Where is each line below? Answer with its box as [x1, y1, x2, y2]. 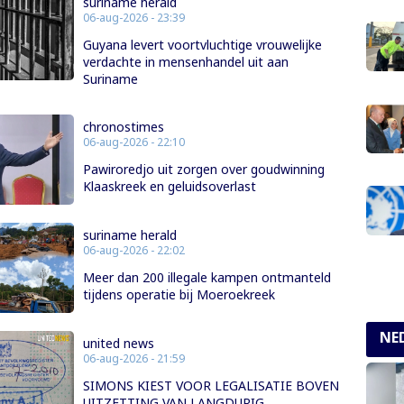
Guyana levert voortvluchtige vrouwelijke [82, 35, 322, 53]
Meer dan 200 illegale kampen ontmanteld [82, 269, 331, 287]
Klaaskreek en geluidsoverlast [82, 177, 256, 195]
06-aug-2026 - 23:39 [82, 9, 185, 25]
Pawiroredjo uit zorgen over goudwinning [82, 160, 325, 178]
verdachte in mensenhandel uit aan [82, 52, 289, 70]
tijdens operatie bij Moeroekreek [82, 286, 275, 304]
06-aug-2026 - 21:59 [82, 351, 185, 367]
